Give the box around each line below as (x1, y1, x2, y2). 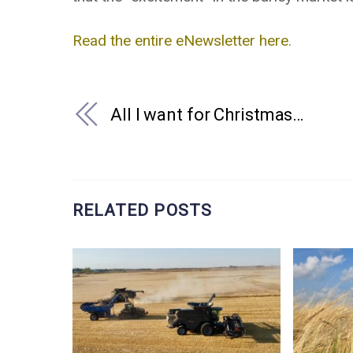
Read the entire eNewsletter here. (72, 31, 292, 50)
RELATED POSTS (72, 200, 212, 221)
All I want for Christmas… (110, 105, 305, 124)
